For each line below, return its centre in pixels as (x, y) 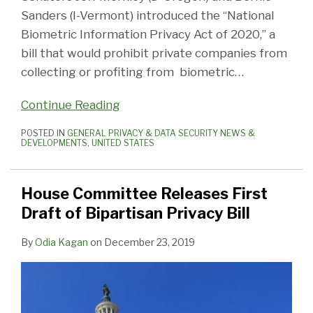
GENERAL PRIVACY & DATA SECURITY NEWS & (161, 133)
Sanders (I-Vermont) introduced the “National (147, 15)
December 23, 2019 (150, 242)
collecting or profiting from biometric (128, 72)
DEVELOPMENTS (54, 143)
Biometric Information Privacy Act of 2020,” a (148, 34)
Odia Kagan (61, 242)
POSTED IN (44, 133)
